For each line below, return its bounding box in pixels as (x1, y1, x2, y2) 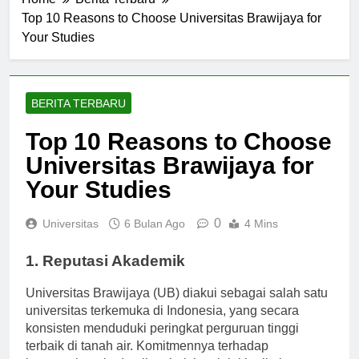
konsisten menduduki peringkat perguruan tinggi (26, 336, 299, 350)
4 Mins (244, 231, 278, 244)
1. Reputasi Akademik (26, 266, 185, 284)
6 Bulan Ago (124, 231, 185, 244)
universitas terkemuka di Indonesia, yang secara (26, 318, 299, 333)
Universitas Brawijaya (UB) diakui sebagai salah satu (26, 301, 328, 315)
